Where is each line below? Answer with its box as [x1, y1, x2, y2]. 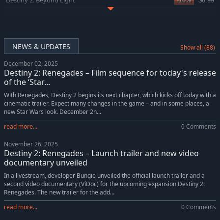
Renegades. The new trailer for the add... [4, 189, 114, 196]
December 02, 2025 [4, 60, 58, 68]
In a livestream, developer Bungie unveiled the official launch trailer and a [4, 172, 205, 180]
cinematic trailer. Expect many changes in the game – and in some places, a [4, 100, 209, 108]
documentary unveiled [4, 157, 87, 168]
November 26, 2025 [4, 140, 58, 148]
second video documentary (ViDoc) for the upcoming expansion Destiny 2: [4, 180, 205, 188]
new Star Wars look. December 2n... [4, 108, 101, 116]
